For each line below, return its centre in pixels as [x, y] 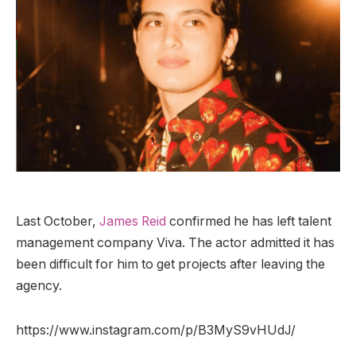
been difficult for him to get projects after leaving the [170, 264]
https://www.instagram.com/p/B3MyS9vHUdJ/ [156, 331]
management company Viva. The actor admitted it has [175, 242]
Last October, [58, 221]
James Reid [133, 221]
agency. [41, 285]
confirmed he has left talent [249, 221]
